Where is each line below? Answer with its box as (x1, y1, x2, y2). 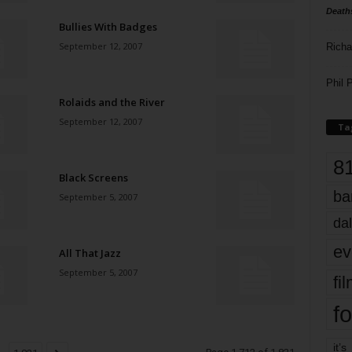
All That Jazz (58, 246, 121, 260)
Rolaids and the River (58, 95, 165, 109)
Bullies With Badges (58, 20, 157, 34)
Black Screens (58, 170, 128, 185)
